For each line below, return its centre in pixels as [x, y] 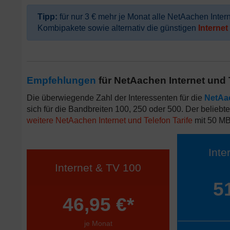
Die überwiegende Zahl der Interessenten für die [116, 98]
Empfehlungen [61, 80]
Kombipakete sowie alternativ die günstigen [118, 28]
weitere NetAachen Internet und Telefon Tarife [110, 120]
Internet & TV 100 [98, 168]
